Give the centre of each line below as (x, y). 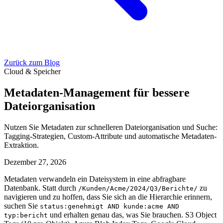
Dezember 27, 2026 (35, 162)
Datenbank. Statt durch (41, 188)
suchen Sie (22, 206)
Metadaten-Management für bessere (97, 92)
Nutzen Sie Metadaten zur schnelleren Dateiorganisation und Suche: (111, 127)
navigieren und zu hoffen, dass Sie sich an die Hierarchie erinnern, (108, 197)
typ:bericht (26, 215)
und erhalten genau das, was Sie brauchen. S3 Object (132, 215)
